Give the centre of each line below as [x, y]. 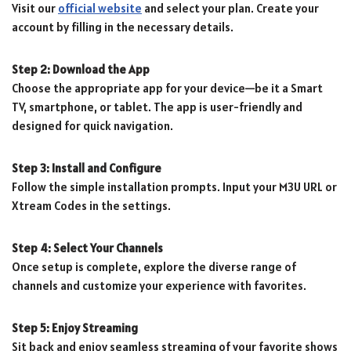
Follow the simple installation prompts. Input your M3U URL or [174, 186]
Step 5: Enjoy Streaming [75, 327]
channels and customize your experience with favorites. [159, 285]
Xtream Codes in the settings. [91, 205]
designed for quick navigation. [92, 125]
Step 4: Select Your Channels [87, 248]
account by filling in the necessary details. [123, 27]
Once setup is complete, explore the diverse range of [154, 266]
